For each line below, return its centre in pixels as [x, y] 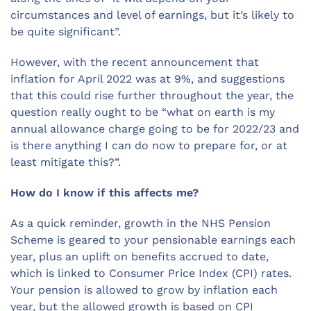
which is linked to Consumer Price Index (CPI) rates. [151, 274]
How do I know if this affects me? [104, 193]
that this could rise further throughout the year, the [152, 96]
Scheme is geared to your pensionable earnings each [153, 240]
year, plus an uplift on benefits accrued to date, [140, 257]
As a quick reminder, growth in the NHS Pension [141, 224]
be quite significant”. [66, 32]
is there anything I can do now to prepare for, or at [149, 146]
